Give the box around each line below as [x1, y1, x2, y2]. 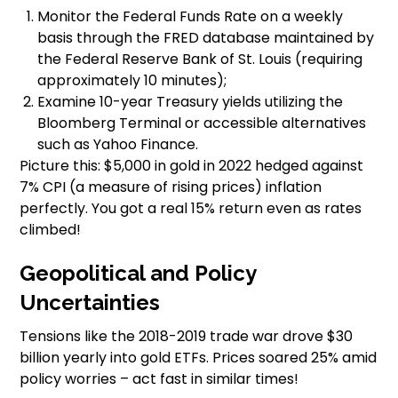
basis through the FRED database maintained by [37, 27, 375, 48]
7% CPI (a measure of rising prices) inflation [20, 176, 322, 197]
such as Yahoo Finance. [37, 133, 199, 155]
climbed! [20, 219, 82, 240]
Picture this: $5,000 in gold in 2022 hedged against [20, 155, 364, 176]
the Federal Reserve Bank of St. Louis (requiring [37, 48, 363, 69]
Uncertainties [20, 289, 161, 315]
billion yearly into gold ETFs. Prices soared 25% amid [20, 346, 378, 368]
